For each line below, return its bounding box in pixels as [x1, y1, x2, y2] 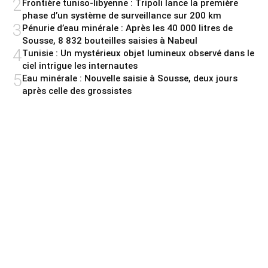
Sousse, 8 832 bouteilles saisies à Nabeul [22, 35, 197, 47]
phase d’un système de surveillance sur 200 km [22, 10, 221, 22]
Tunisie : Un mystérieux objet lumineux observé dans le [22, 48, 254, 59]
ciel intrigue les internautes [22, 60, 138, 72]
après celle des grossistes [22, 86, 132, 97]
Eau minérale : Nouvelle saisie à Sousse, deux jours [22, 73, 237, 84]
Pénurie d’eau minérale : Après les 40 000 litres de [22, 23, 233, 34]
